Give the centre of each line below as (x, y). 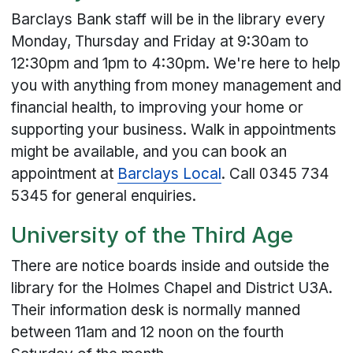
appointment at (65, 174)
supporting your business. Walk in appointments (174, 130)
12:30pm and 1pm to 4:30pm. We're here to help (176, 64)
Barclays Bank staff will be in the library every (169, 20)
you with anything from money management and (176, 86)
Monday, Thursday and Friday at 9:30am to (160, 42)
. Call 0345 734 (276, 174)
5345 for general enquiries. (104, 196)
